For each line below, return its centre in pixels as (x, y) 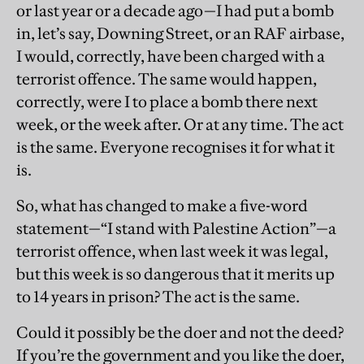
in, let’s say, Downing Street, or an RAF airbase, (180, 34)
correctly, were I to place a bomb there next (167, 102)
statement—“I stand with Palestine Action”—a (176, 229)
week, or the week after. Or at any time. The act (180, 125)
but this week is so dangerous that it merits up (175, 274)
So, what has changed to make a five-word (162, 206)
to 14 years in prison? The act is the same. (159, 297)
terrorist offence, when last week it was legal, (172, 251)
